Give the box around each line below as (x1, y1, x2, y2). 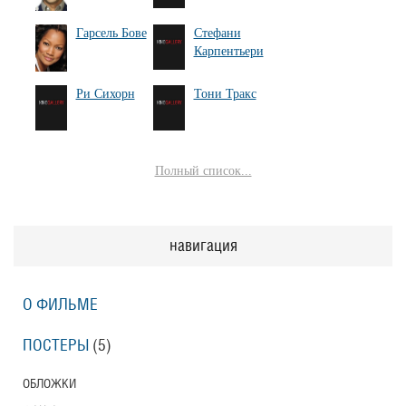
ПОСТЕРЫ (23, 338, 89, 354)
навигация (169, 238, 237, 255)
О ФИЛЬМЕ (23, 297, 98, 314)
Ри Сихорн (75, 87, 135, 101)
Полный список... (154, 164, 252, 179)
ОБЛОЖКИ (23, 378, 76, 391)
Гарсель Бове (75, 25, 147, 40)
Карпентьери (193, 43, 264, 58)
